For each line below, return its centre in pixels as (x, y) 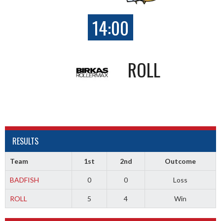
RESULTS (25, 141)
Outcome (180, 161)
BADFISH (24, 180)
